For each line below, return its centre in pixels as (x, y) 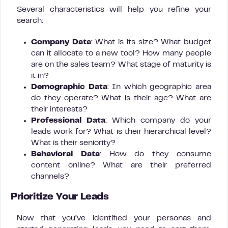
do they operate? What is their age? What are (121, 98)
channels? (50, 177)
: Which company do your (158, 121)
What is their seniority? (73, 143)
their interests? (59, 109)
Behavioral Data (65, 154)
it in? (40, 76)
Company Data (61, 42)
